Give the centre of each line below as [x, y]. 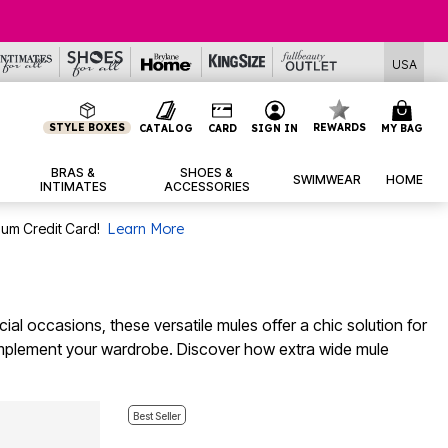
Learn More [145, 229]
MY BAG [401, 128]
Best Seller [157, 416]
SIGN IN [275, 128]
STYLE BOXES [87, 127]
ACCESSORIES [206, 187]
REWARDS [340, 127]
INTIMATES [73, 187]
